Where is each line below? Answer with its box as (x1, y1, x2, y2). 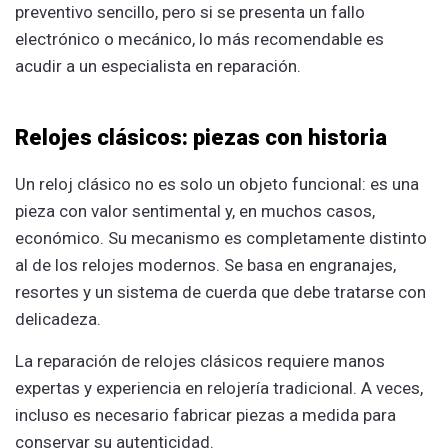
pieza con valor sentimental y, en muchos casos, (15, 200, 375, 221)
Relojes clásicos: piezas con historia (15, 124, 387, 150)
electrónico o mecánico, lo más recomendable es (15, 28, 384, 49)
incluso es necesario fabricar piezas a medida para (15, 404, 396, 425)
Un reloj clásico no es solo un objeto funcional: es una (15, 173, 419, 194)
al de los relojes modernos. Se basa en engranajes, (15, 254, 396, 275)
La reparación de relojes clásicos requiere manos (15, 350, 385, 371)
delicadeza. (15, 308, 101, 329)
